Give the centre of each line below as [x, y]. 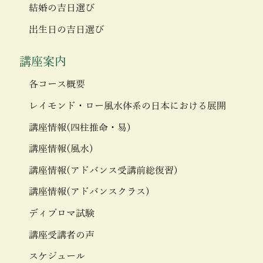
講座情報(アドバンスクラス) [90, 192]
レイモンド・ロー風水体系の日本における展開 [128, 107]
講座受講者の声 [62, 235]
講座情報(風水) [61, 149]
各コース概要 [57, 85]
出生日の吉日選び [67, 30]
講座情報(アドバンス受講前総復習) [104, 171]
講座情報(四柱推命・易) [80, 128]
